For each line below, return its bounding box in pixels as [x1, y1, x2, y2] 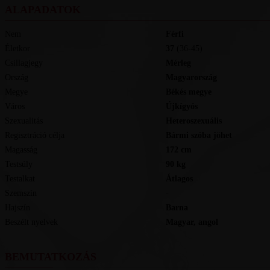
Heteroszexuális [172, 116, 222, 125]
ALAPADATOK [4, 4, 81, 16]
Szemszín [4, 189, 37, 198]
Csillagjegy [4, 58, 43, 67]
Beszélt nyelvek [4, 218, 58, 227]
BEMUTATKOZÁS [4, 251, 96, 263]
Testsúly [4, 160, 33, 169]
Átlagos [171, 174, 193, 183]
